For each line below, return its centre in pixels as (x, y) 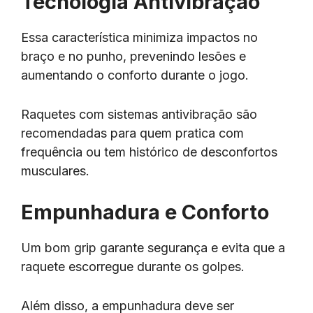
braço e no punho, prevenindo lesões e (133, 57)
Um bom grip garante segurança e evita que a (153, 248)
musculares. (55, 171)
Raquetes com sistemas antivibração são (139, 115)
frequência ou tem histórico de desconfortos (149, 152)
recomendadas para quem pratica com (132, 133)
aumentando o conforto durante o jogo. (137, 75)
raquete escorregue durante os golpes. (134, 267)
